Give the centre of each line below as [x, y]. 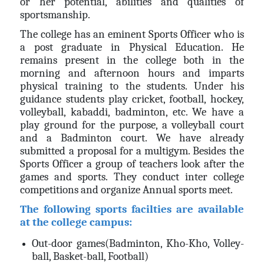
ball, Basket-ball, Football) [90, 256]
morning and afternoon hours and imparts [132, 73]
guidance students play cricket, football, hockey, [132, 99]
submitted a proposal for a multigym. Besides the [132, 151]
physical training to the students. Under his [132, 86]
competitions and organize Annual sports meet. [127, 189]
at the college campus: [76, 222]
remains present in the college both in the [132, 60]
